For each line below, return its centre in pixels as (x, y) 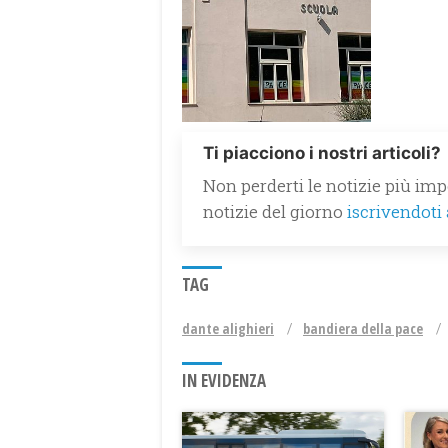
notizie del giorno (275, 211)
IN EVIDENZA (224, 380)
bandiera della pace (363, 328)
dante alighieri (228, 328)
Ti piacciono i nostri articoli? (322, 152)
